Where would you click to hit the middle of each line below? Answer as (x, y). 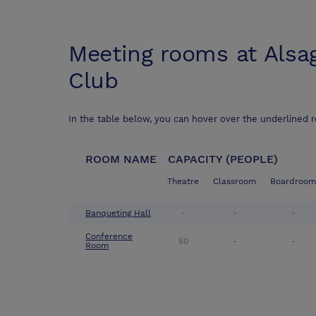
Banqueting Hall (118, 213)
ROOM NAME (121, 159)
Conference (109, 237)
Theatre (183, 182)
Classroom (235, 182)
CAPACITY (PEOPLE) (223, 159)
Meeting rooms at (166, 54)
